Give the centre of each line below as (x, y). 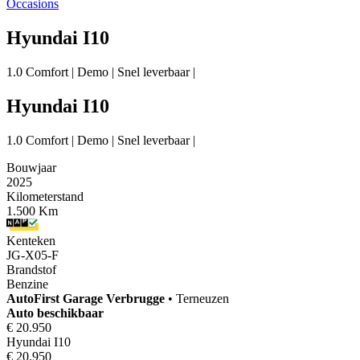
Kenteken (31, 240)
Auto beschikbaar (55, 313)
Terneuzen (202, 298)
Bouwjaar (31, 167)
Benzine (27, 284)
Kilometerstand (45, 196)
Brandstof (31, 269)
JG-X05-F (33, 255)
